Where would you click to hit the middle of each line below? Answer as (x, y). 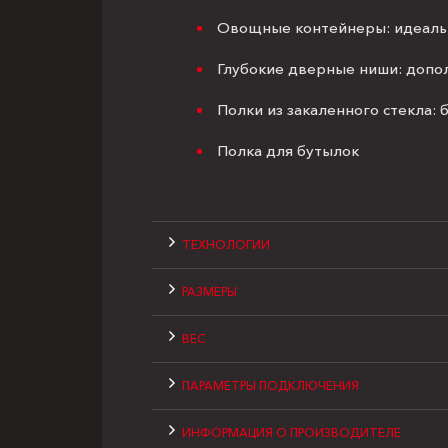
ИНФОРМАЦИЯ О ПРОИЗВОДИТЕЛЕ (291, 433)
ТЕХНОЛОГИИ (226, 245)
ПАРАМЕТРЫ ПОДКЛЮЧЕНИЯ (270, 386)
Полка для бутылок (290, 151)
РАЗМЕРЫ (209, 292)
